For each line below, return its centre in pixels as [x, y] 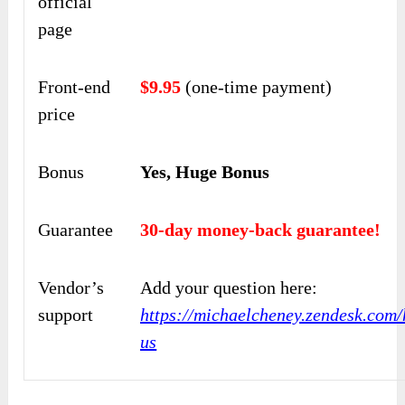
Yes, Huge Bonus [205, 171]
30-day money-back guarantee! [261, 229]
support [66, 314]
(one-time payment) [257, 86]
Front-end [75, 86]
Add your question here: [229, 287]
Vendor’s [71, 287]
